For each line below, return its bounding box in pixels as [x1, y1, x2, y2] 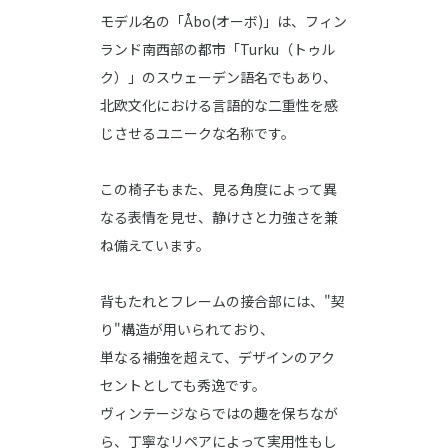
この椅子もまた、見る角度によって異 [100, 179, 337, 200]
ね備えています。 [100, 235, 210, 256]
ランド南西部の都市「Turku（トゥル [100, 39, 335, 60]
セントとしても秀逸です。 [100, 375, 266, 396]
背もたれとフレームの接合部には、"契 [100, 291, 345, 312]
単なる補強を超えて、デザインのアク [100, 347, 335, 368]
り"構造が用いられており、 [100, 319, 274, 340]
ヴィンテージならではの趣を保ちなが [100, 403, 338, 424]
